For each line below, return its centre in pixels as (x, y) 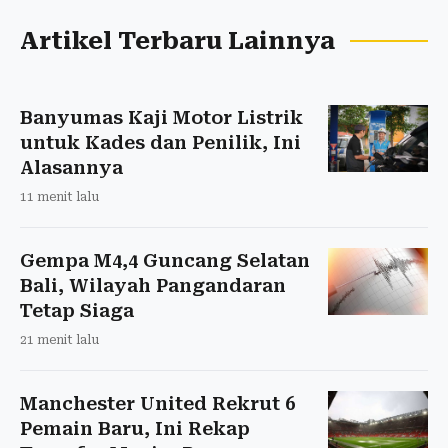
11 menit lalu (59, 196)
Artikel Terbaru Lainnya (177, 40)
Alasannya (71, 167)
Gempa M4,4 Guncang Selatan (165, 260)
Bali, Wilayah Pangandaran (153, 285)
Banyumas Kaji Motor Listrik (161, 117)
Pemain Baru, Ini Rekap (135, 428)
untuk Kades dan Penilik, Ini (160, 142)
